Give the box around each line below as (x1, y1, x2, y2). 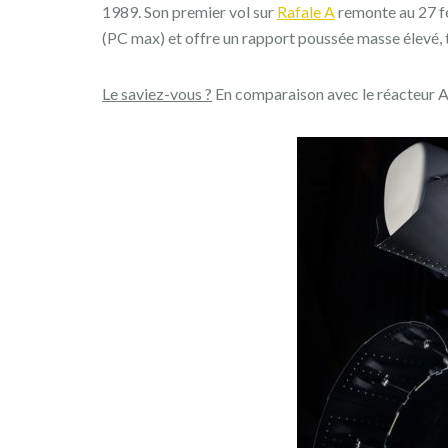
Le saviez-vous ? (102, 84, 212, 103)
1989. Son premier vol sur (102, 2, 277, 21)
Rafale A (277, 2, 335, 21)
